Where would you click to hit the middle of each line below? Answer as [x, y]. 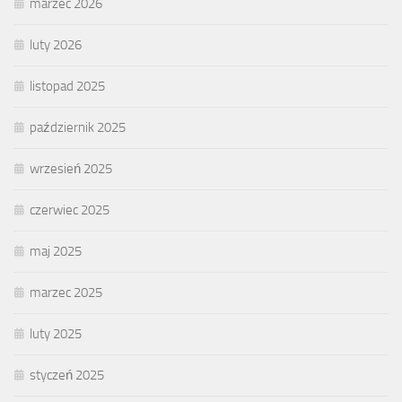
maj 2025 [56, 252]
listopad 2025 [67, 87]
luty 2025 [56, 334]
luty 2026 [56, 45]
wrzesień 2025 [71, 169]
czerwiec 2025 [70, 210]
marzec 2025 [66, 293]
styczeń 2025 [67, 376]
